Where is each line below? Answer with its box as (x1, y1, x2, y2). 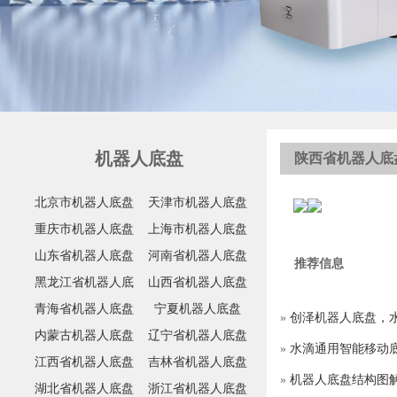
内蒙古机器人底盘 (35, 329, 134, 343)
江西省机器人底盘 (35, 355, 134, 370)
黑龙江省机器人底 (35, 276, 134, 290)
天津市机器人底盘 (148, 196, 247, 210)
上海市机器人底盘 (148, 222, 247, 237)
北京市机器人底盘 (35, 196, 134, 210)
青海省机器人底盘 (35, 302, 134, 316)
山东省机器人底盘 (35, 249, 134, 263)
